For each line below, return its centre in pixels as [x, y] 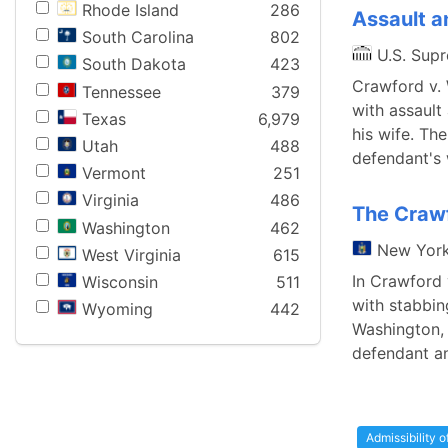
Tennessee [121, 91]
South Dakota [134, 64]
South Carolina [138, 37]
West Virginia [131, 254]
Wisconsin [120, 281]
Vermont [114, 173]
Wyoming [117, 309]
